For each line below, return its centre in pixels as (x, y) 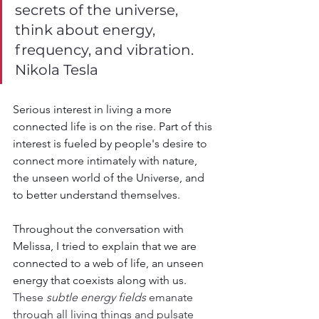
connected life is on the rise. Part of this (114, 126)
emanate (171, 297)
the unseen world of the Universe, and (110, 177)
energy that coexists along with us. (101, 280)
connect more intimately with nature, (106, 160)
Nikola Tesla (57, 69)
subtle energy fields (96, 297)
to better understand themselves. (96, 194)
